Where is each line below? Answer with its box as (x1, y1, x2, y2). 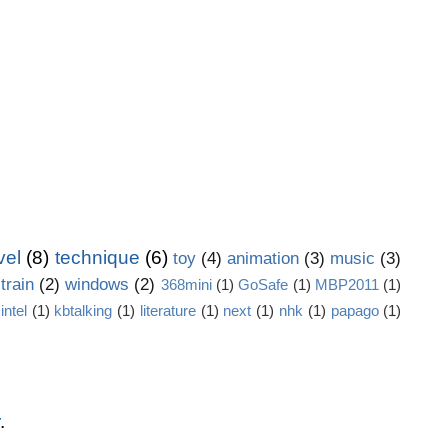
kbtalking (54, 301, 113, 319)
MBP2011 (314, 275, 379, 293)
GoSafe (238, 275, 289, 293)
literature (139, 301, 196, 319)
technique (54, 246, 140, 268)
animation (226, 248, 299, 268)
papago (330, 301, 379, 319)
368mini (160, 275, 212, 293)
